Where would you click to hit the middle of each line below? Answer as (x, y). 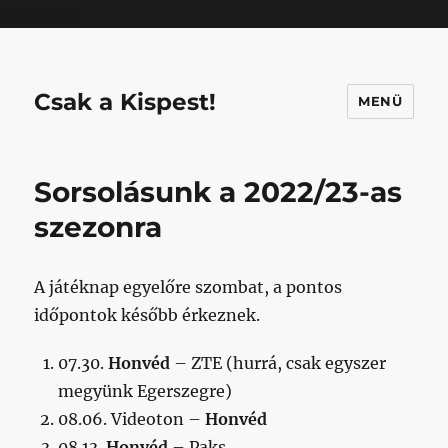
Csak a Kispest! (125, 101)
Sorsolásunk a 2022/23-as (218, 192)
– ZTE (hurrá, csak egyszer (278, 363)
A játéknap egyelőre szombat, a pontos (188, 287)
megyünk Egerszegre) (145, 391)
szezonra (98, 227)
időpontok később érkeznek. (147, 315)
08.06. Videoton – (132, 419)
